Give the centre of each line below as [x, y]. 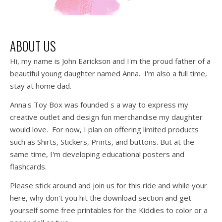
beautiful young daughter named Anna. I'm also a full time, [109, 73]
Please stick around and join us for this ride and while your [109, 185]
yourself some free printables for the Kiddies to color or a [109, 210]
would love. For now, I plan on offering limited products [104, 129]
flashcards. [29, 166]
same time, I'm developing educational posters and [97, 154]
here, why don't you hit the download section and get [101, 197]
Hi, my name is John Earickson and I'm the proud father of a [110, 61]
